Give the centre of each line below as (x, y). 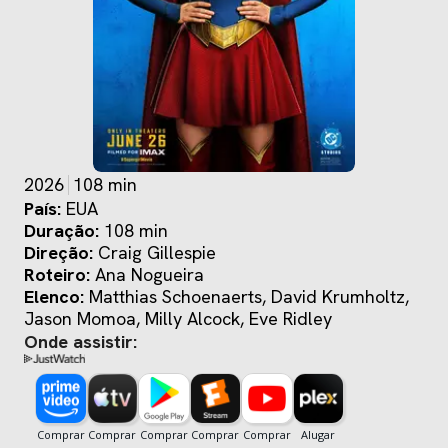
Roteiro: (57, 275)
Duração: (61, 231)
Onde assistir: (80, 342)
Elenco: (54, 297)
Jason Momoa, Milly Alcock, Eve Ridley (290, 319)
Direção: (58, 253)
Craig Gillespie (157, 253)
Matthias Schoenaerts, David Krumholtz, (180, 297)
